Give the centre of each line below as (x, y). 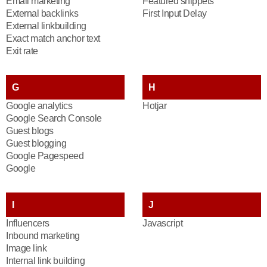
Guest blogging (36, 143)
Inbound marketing (43, 236)
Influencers (28, 223)
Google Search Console (54, 118)
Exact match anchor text (53, 38)
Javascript (162, 223)
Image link (26, 248)
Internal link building (45, 261)
